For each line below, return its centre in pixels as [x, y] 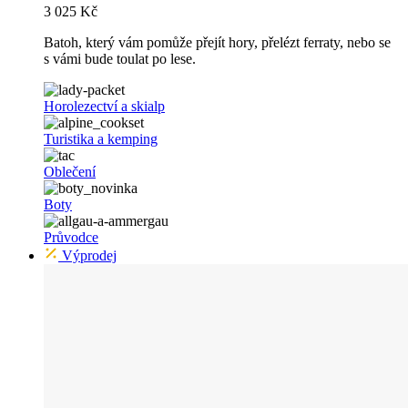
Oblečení [70, 172]
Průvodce [71, 238]
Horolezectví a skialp [104, 107]
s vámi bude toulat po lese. [120, 59]
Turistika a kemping [101, 139]
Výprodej [87, 256]
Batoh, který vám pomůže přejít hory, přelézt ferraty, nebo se [217, 43]
